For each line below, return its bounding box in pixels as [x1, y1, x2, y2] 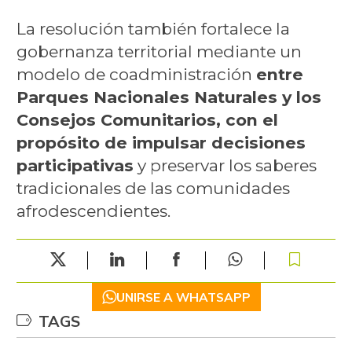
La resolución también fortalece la [16, 18, 290, 38]
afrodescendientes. [16, 200, 170, 221]
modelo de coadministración [16, 64, 256, 84]
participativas [16, 155, 134, 175]
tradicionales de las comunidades [16, 178, 290, 198]
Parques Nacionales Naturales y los [16, 86, 321, 107]
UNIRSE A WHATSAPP [115, 288, 251, 305]
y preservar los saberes [133, 155, 317, 175]
